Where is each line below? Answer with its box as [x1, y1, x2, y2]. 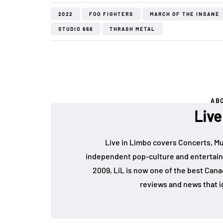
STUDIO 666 [58, 25, 93, 32]
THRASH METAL [110, 25, 155, 32]
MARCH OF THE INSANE [150, 10, 220, 17]
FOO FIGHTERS [89, 10, 133, 17]
